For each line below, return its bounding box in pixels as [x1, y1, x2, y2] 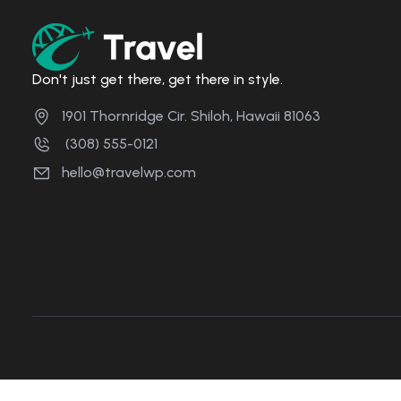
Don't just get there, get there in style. [32, 70, 283, 88]
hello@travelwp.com [62, 164, 196, 182]
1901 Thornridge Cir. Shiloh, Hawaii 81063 [62, 107, 320, 124]
